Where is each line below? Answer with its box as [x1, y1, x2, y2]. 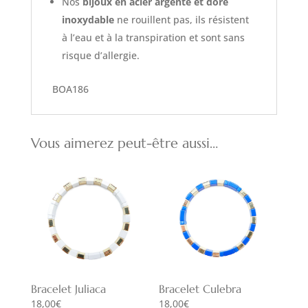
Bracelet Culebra [159, 281, 242, 296]
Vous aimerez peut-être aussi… [30, 134, 218, 152]
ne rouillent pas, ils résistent [113, 12, 249, 26]
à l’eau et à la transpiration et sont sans [61, 30, 245, 44]
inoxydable [61, 12, 114, 26]
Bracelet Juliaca [30, 281, 106, 296]
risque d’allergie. [61, 48, 140, 62]
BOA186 [52, 82, 89, 96]
